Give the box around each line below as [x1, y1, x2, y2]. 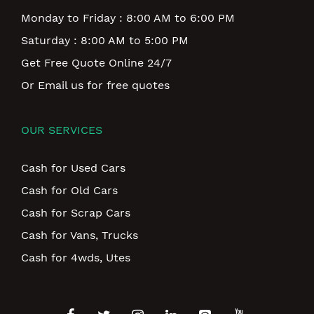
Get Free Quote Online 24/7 [21, 55, 172, 69]
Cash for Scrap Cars [21, 205, 130, 219]
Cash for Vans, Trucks [21, 228, 138, 242]
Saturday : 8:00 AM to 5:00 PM [21, 33, 189, 47]
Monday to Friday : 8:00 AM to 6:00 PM [21, 11, 235, 25]
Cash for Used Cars [21, 161, 125, 175]
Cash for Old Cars [21, 183, 118, 197]
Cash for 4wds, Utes [21, 250, 130, 264]
